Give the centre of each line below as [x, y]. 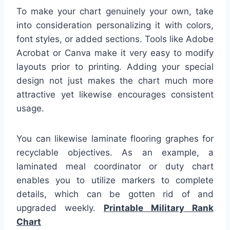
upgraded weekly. [60, 208]
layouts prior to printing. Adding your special [115, 67]
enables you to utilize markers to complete [115, 180]
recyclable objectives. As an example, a [115, 152]
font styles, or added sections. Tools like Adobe [115, 39]
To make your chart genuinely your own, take [115, 11]
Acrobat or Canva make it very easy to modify [115, 53]
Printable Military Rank [159, 208]
